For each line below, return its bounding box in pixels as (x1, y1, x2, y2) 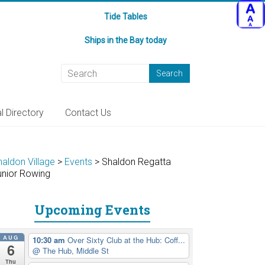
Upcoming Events (34, 201, 150, 218)
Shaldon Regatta (102, 156, 172, 167)
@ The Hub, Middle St (32, 245, 109, 257)
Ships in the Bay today (84, 35, 167, 45)
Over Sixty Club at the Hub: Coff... (67, 234, 185, 246)
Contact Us (65, 107, 111, 118)
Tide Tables (104, 12, 147, 21)
